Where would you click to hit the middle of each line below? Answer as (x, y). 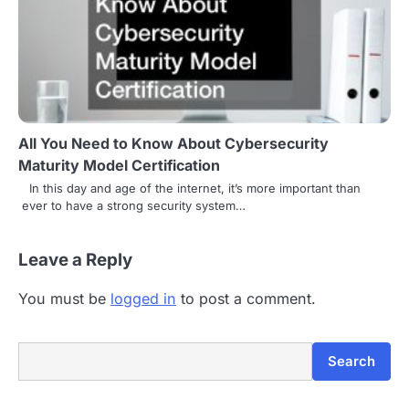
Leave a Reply (75, 259)
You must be (64, 298)
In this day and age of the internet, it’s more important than (191, 188)
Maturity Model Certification (119, 165)
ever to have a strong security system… (134, 205)
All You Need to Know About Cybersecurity (173, 143)
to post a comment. (246, 298)
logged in (143, 298)
